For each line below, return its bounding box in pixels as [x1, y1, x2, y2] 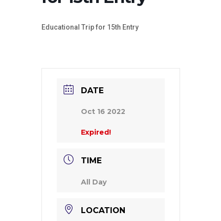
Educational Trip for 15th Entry [41, 23, 139, 31]
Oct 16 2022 [81, 107, 125, 116]
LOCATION [81, 206, 125, 215]
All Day [81, 178, 107, 186]
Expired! [81, 128, 111, 137]
